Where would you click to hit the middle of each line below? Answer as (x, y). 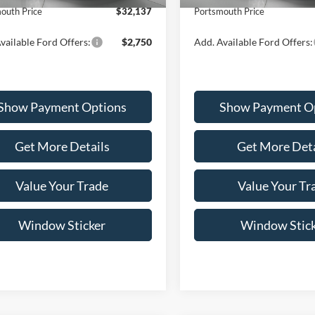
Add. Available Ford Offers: (254, 41)
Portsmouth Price (230, 11)
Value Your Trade (62, 185)
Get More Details (62, 146)
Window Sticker (62, 225)
